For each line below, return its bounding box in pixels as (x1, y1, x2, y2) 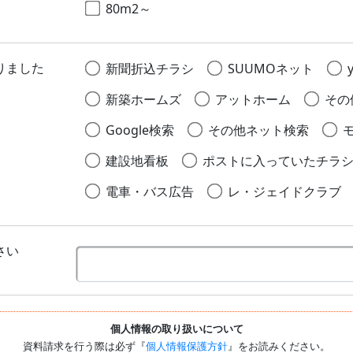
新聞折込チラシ (105, 60, 194, 78)
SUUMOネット (227, 60, 314, 78)
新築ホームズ (105, 91, 181, 109)
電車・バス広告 (105, 183, 194, 201)
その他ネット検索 (207, 121, 309, 139)
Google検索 (105, 121, 174, 139)
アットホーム (214, 91, 291, 109)
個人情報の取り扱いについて (110, 321, 243, 336)
